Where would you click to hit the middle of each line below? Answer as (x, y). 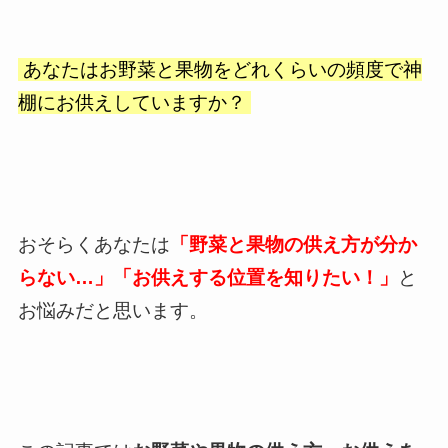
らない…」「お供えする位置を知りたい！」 (207, 277)
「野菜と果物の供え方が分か (293, 244)
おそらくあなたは (93, 244)
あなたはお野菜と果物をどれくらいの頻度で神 (219, 70)
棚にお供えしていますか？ (134, 103)
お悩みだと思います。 (112, 310)
